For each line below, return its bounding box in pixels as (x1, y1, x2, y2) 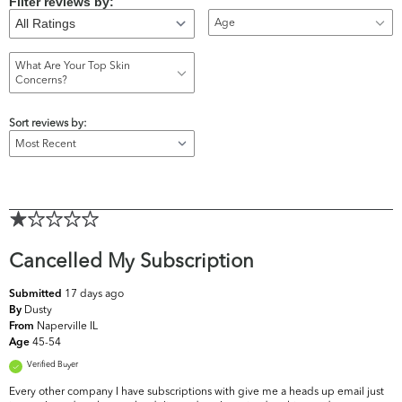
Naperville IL (37, 319, 98, 333)
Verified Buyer (27, 359, 78, 370)
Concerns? (15, 73, 67, 87)
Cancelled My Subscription (9, 248, 254, 274)
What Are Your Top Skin (15, 58, 130, 73)
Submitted (9, 289, 65, 301)
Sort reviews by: (9, 116, 87, 130)
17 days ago (65, 286, 124, 301)
